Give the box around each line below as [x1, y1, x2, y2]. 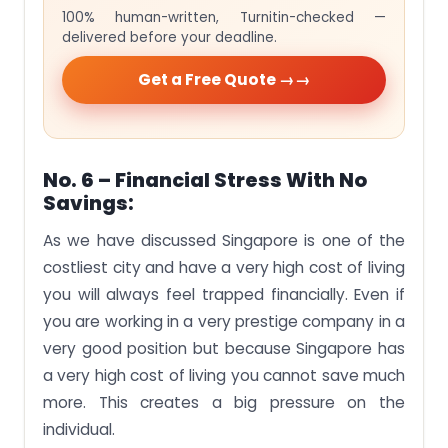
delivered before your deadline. [62, 28, 277, 48]
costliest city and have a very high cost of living [43, 257, 405, 279]
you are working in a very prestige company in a [43, 311, 405, 333]
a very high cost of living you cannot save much [43, 365, 405, 387]
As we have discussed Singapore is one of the [43, 230, 405, 252]
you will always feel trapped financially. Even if [43, 284, 405, 306]
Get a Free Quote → [137, 69, 295, 91]
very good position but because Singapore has [43, 338, 405, 360]
